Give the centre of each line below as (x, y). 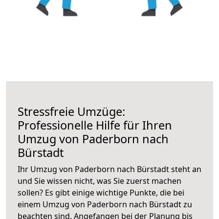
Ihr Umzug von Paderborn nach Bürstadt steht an (109, 169)
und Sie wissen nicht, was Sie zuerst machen (99, 181)
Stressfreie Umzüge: (71, 111)
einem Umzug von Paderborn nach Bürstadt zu (105, 204)
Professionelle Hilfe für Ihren (95, 125)
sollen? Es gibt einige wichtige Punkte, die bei (101, 192)
